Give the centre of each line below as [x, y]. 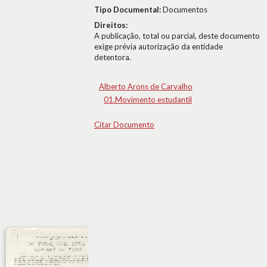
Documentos [185, 10]
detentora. [113, 57]
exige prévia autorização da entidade [159, 46]
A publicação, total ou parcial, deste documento [177, 36]
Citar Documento [124, 125]
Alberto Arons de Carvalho [146, 86]
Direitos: [111, 25]
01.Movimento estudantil [148, 100]
